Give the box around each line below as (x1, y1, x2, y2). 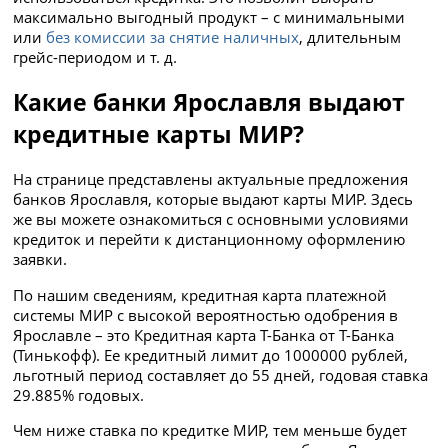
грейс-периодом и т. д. (13, 47, 178, 68)
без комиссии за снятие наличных (46, 27, 300, 48)
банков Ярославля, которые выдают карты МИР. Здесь (13, 189, 414, 210)
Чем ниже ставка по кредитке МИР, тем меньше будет (13, 420, 408, 441)
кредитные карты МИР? (13, 118, 305, 151)
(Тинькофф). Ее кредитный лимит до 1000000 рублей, (13, 344, 409, 365)
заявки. (13, 249, 68, 270)
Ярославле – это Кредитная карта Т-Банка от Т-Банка (13, 324, 395, 345)
